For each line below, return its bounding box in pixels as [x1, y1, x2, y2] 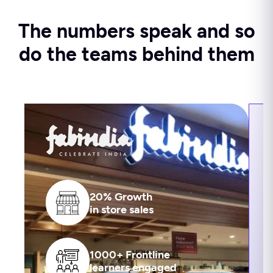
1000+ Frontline [90, 247, 170, 261]
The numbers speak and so [18, 19, 255, 43]
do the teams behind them [18, 43, 255, 66]
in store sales [90, 202, 154, 216]
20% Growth [90, 190, 152, 203]
